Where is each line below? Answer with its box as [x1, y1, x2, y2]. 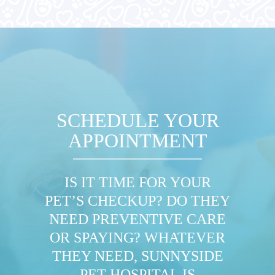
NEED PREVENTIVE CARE [49, 211, 226, 227]
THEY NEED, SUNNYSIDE [52, 247, 223, 264]
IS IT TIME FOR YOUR [64, 174, 211, 190]
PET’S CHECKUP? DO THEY [45, 192, 230, 209]
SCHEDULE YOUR [56, 109, 219, 131]
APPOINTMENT [68, 130, 207, 152]
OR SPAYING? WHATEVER [50, 229, 225, 246]
